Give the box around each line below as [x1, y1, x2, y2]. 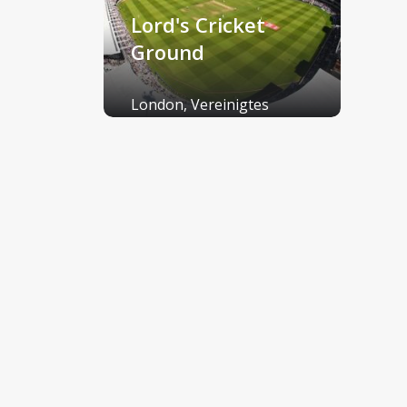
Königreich [131, 117, 204, 138]
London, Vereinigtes [131, 94, 269, 114]
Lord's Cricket [131, 10, 265, 38]
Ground [131, 37, 204, 65]
